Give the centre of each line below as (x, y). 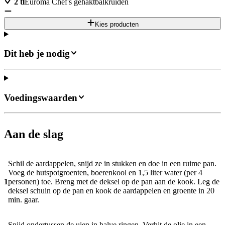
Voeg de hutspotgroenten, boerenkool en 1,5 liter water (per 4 (105, 173)
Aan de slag (34, 134)
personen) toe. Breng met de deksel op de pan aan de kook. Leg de (114, 182)
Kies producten (117, 25)
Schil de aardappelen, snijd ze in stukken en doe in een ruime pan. (112, 164)
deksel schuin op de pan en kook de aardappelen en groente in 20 (111, 191)
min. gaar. (24, 200)
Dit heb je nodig (37, 54)
